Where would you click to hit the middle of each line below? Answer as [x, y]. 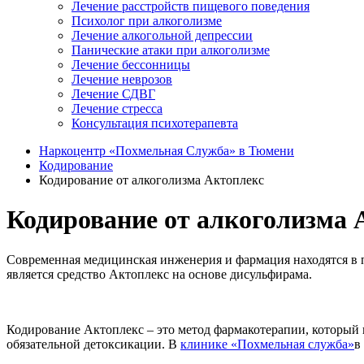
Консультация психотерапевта [155, 123]
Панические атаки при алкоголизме [171, 50]
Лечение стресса [117, 108]
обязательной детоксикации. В [93, 344]
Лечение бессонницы [131, 65]
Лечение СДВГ [113, 94]
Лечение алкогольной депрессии [162, 35]
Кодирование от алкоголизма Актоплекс [152, 180]
